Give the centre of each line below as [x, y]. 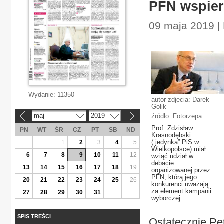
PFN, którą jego [174, 177]
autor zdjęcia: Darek [180, 100]
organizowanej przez [181, 170]
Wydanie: [43, 95]
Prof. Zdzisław [172, 128]
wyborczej [166, 198]
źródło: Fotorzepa [177, 116]
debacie [163, 163]
